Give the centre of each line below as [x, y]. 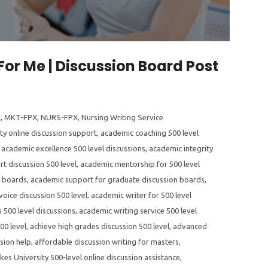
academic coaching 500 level [150, 133]
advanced [190, 226]
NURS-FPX [59, 117]
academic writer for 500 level [141, 195]
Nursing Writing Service [122, 117]
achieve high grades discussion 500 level [100, 226]
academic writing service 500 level [138, 211]
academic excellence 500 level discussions [73, 148]
